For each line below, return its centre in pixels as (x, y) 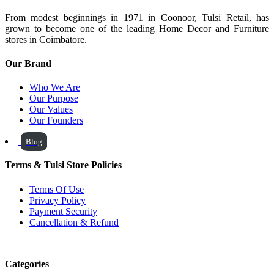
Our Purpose (54, 98)
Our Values (51, 109)
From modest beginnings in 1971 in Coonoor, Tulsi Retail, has (137, 17)
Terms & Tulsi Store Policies (63, 165)
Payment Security (63, 211)
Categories (27, 264)
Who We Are (55, 87)
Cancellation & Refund (74, 222)
